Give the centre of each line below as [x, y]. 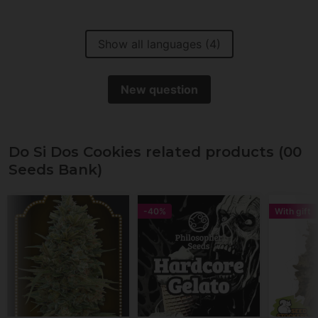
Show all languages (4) [159, 44]
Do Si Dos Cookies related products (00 [155, 152]
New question [159, 90]
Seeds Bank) [55, 170]
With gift [292, 211]
